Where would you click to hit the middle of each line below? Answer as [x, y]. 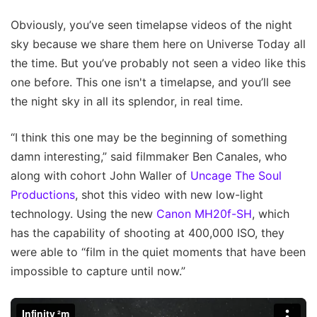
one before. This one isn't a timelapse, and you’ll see [151, 82]
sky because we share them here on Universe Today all [158, 44]
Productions [43, 194]
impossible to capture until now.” [98, 271]
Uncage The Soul [236, 175]
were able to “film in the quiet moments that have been [158, 252]
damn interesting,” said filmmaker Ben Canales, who [149, 156]
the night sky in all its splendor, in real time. [127, 101]
